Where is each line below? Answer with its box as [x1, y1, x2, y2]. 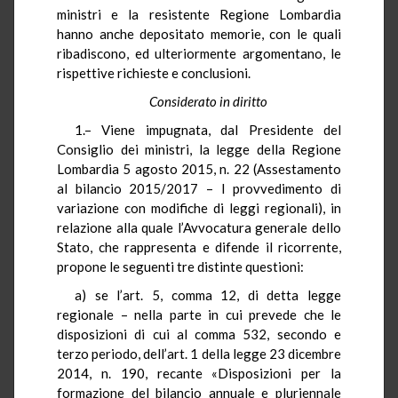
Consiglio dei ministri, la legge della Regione [57, 140, 341, 157]
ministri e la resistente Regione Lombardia [57, 5, 341, 22]
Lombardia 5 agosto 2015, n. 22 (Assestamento [57, 160, 341, 177]
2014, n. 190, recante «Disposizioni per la [57, 364, 341, 381]
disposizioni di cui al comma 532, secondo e [57, 325, 341, 342]
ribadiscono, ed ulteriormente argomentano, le [57, 44, 341, 61]
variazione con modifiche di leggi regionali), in [57, 199, 341, 216]
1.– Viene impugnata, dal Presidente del [75, 121, 341, 138]
